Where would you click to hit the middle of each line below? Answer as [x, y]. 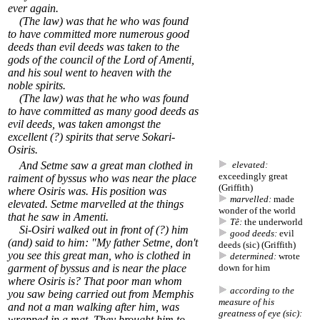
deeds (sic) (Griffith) [257, 245]
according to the [262, 291]
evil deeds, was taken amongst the [84, 124]
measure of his [246, 302]
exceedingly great [253, 176]
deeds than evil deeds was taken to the [94, 47]
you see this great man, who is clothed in [99, 256]
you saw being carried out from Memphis [101, 294]
